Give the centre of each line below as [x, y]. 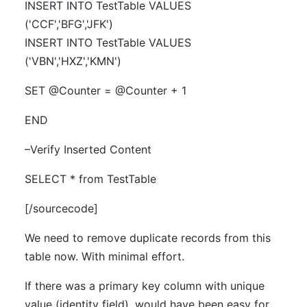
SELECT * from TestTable [90, 179]
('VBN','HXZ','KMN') [73, 61]
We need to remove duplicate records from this [148, 238]
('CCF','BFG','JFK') [69, 24]
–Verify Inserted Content [88, 149]
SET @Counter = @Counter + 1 [106, 90]
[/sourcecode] [61, 208]
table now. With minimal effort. [105, 256]
